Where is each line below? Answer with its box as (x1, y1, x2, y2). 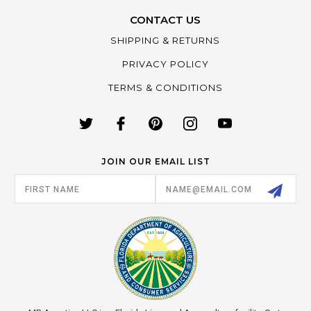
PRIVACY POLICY (121, 58, 209, 70)
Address (15, 183, 54, 195)
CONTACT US (130, 13, 201, 27)
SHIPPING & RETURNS (110, 35, 220, 47)
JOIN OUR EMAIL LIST (101, 156, 210, 167)
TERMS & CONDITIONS (108, 82, 223, 94)
